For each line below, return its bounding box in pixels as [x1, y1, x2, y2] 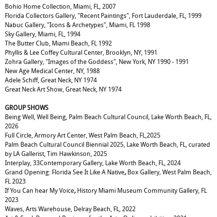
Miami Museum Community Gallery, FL [98, 187, 207, 194]
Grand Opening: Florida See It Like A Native [5, 169, 124, 176]
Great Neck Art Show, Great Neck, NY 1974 [5, 86, 122, 93]
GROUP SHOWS [5, 104, 48, 111]
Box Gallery [127, 169, 159, 176]
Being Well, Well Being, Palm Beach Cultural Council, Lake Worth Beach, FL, [5, 113, 212, 121]
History [77, 187, 97, 194]
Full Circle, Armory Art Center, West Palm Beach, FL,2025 [5, 132, 160, 139]
